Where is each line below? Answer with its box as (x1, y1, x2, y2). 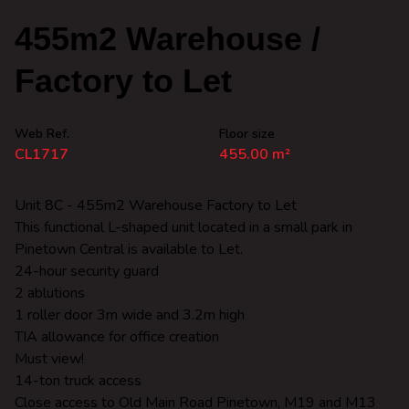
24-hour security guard (15, 261, 159, 281)
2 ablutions (15, 283, 85, 303)
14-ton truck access (15, 371, 142, 391)
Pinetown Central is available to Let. (15, 239, 243, 259)
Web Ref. (15, 125, 69, 142)
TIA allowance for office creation (15, 327, 219, 347)
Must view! (15, 349, 84, 369)
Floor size (219, 125, 275, 142)
